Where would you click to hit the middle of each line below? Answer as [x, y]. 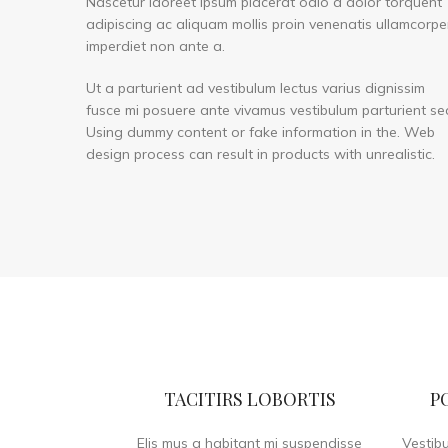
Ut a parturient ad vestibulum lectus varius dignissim [255, 88]
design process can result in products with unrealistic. [260, 154]
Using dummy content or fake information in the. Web [260, 132]
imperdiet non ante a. [155, 46]
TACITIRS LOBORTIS [249, 399]
